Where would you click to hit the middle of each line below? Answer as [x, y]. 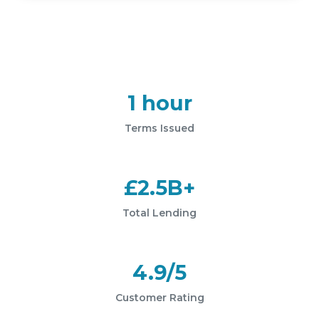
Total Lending [159, 213]
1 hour [159, 103]
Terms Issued [159, 128]
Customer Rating [159, 298]
